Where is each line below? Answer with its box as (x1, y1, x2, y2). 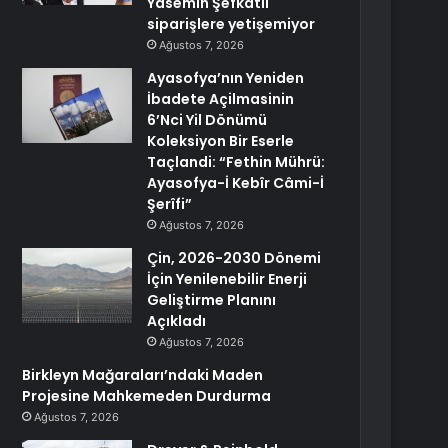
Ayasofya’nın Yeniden (147, 68, 305, 88)
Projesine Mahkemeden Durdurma (22, 386, 272, 406)
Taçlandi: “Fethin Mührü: (147, 152, 326, 172)
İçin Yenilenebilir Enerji (147, 269, 308, 289)
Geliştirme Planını (147, 290, 277, 310)
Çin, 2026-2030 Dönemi (147, 248, 322, 268)
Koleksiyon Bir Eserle (147, 131, 295, 151)
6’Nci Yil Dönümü (147, 110, 268, 130)
